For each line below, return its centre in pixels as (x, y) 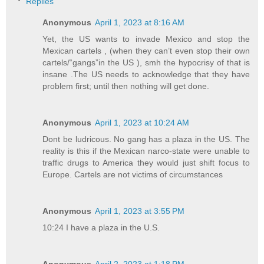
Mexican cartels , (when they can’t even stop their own (146, 50)
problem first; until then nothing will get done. (126, 86)
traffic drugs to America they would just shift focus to (146, 162)
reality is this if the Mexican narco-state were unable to (146, 151)
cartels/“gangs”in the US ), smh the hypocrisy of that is (146, 62)
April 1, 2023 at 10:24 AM (142, 122)
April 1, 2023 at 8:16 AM (140, 22)
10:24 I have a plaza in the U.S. (101, 227)
